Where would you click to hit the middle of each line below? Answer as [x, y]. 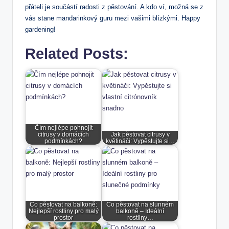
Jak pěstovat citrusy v [140, 134]
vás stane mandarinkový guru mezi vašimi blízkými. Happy [113, 18]
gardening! [40, 29]
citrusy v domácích [63, 134]
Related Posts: [77, 53]
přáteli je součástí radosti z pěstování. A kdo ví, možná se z [114, 7]
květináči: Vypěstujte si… [140, 141]
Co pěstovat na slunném [140, 204]
